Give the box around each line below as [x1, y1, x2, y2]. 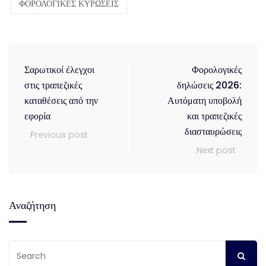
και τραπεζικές [187, 109, 242, 123]
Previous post [30, 129, 88, 141]
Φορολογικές [192, 63, 242, 77]
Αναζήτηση [9, 198, 56, 213]
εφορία [24, 109, 50, 123]
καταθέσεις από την [24, 94, 98, 108]
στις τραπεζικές [24, 78, 82, 93]
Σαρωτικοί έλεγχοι [24, 63, 94, 77]
